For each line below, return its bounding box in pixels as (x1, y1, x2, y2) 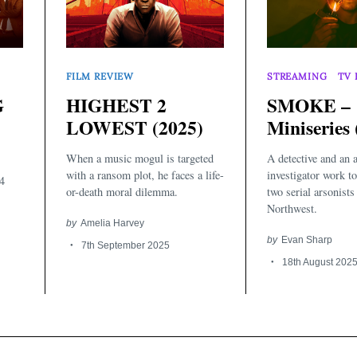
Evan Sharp (280, 233, 332, 245)
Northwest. (267, 200, 317, 216)
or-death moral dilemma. (66, 183, 178, 199)
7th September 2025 (80, 239, 170, 250)
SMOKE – (267, 92, 351, 120)
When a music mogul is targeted (66, 150, 214, 166)
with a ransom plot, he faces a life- (66, 167, 224, 182)
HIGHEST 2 (66, 92, 167, 120)
